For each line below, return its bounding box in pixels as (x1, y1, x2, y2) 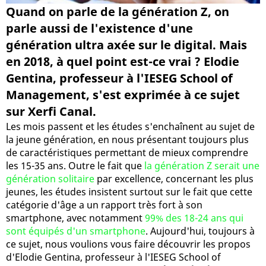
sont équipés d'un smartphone (6, 224, 145, 237)
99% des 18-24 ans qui (145, 211, 243, 224)
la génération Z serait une (144, 159, 259, 172)
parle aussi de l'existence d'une (6, 20, 193, 36)
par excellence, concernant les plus (94, 172, 254, 185)
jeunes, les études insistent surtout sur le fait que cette (6, 185, 252, 198)
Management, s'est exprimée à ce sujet (6, 86, 240, 103)
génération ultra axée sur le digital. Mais (6, 36, 247, 53)
